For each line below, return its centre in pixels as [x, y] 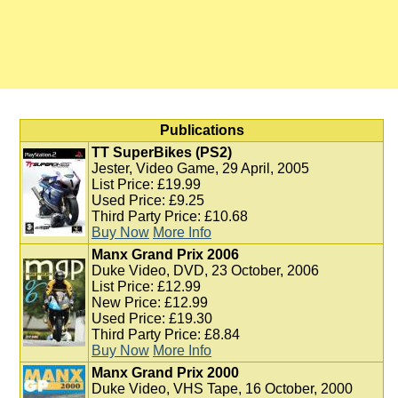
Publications [202, 130]
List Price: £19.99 [146, 184]
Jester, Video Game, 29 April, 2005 [200, 168]
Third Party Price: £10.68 [170, 216]
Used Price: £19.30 [152, 318]
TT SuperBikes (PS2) [162, 152]
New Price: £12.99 [150, 302]
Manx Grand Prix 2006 [165, 255]
